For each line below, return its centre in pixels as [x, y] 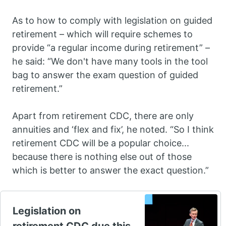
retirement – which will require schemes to [102, 34]
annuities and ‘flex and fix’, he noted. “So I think [113, 130]
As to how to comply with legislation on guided [112, 21]
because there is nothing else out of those [102, 157]
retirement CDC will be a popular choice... [101, 143]
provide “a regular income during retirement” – [111, 48]
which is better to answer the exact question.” [110, 171]
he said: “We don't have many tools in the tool [110, 62]
